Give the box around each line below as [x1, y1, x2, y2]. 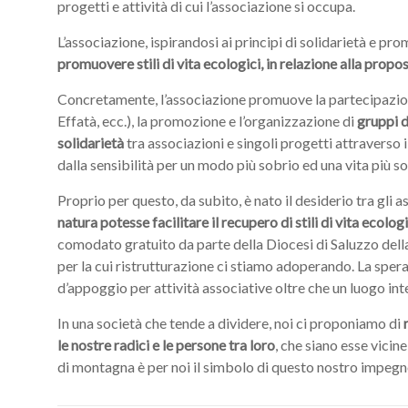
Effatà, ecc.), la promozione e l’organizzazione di [57, 112, 357, 129]
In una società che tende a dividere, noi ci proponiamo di [57, 314, 401, 331]
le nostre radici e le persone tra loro [57, 336, 275, 353]
